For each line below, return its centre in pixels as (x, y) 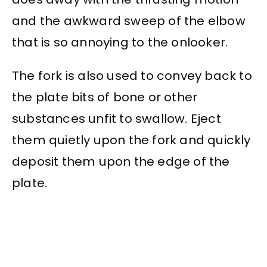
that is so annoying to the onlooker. (120, 42)
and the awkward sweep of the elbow (129, 21)
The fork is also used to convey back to (132, 76)
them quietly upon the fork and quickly (131, 140)
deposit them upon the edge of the (121, 162)
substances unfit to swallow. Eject (117, 119)
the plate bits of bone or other (105, 97)
